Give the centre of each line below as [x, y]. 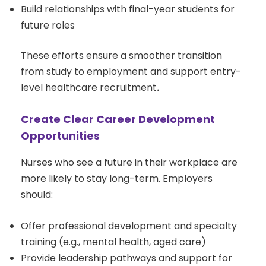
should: [37, 195]
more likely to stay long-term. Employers [117, 179]
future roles [48, 26]
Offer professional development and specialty [129, 226]
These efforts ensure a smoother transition [121, 56]
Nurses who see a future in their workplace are [129, 163]
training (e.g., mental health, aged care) [113, 242]
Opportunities [60, 136]
